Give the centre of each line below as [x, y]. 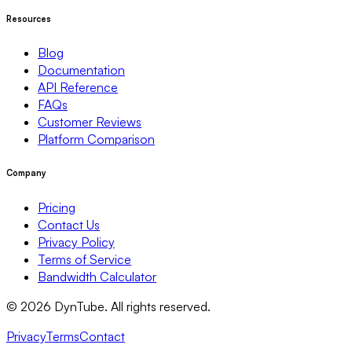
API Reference [78, 88]
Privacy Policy [76, 242]
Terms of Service [84, 260]
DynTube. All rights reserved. [131, 307]
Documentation [81, 70]
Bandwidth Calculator [97, 277]
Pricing [57, 208]
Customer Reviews [90, 122]
